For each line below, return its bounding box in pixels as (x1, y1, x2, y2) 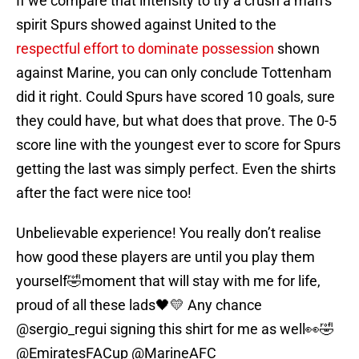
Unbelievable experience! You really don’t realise (16, 224, 321, 242)
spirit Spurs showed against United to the (16, 16, 276, 34)
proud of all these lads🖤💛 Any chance (16, 296, 262, 314)
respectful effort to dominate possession (16, 40, 274, 58)
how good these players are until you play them (16, 248, 315, 266)
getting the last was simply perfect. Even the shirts (16, 160, 336, 178)
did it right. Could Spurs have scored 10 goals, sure (16, 88, 335, 106)
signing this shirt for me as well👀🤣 (107, 321, 334, 338)
